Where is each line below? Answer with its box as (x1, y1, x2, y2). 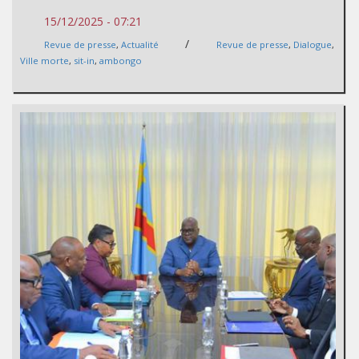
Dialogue (293, 38, 332, 50)
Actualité (121, 38, 159, 50)
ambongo (99, 54, 142, 67)
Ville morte (20, 54, 69, 67)
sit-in (74, 54, 95, 67)
